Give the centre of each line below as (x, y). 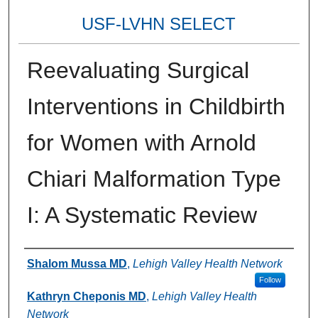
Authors (53, 263)
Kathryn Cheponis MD (86, 297)
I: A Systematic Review (142, 215)
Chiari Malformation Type (154, 179)
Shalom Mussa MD (77, 264)
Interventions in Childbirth (156, 107)
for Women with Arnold (141, 143)
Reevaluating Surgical (138, 71)
